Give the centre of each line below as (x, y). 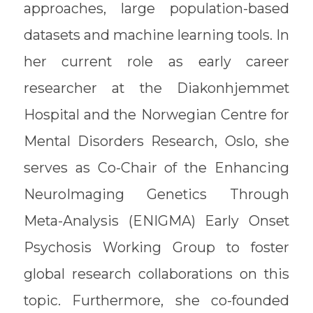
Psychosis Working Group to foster (156, 248)
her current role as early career (156, 62)
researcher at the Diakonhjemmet (156, 88)
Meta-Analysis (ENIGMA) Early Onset (156, 221)
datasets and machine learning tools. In (156, 35)
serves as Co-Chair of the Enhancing (156, 168)
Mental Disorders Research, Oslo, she (156, 141)
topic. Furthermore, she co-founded (156, 301)
